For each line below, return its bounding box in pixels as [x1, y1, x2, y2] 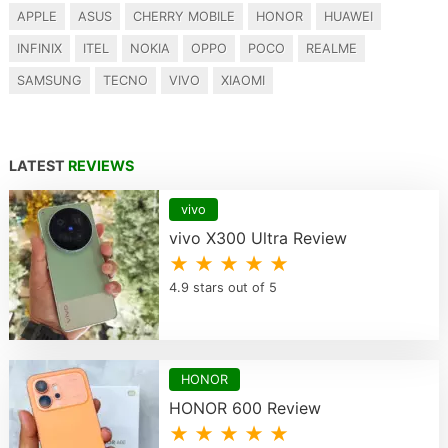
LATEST [8, 157, 68, 174]
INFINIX [16, 41, 62, 56]
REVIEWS [67, 157, 134, 174]
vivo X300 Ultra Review [168, 228, 347, 249]
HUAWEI [323, 9, 373, 24]
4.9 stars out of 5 [168, 280, 277, 296]
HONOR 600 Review [168, 398, 321, 419]
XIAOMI [220, 73, 265, 88]
